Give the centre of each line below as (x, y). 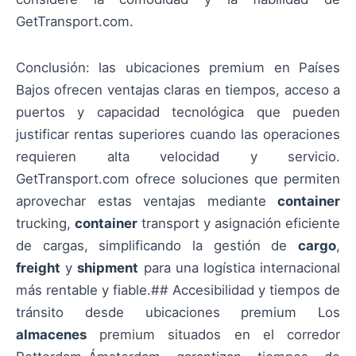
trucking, (45, 224)
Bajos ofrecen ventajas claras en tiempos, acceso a (178, 90)
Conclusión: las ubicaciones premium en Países (178, 68)
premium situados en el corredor (213, 335)
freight (38, 268)
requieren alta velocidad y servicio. (178, 157)
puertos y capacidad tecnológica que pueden (178, 112)
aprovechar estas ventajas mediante (147, 201)
